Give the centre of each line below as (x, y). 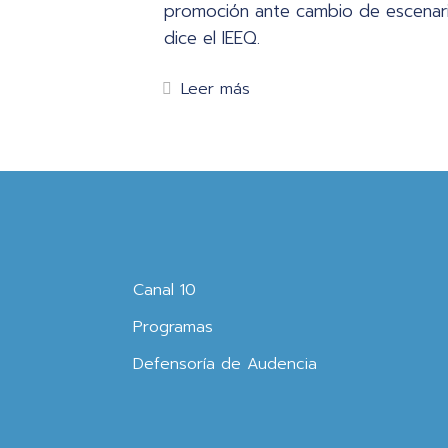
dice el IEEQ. (211, 37)
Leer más (215, 88)
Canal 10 (164, 289)
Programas (173, 326)
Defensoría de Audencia (225, 363)
